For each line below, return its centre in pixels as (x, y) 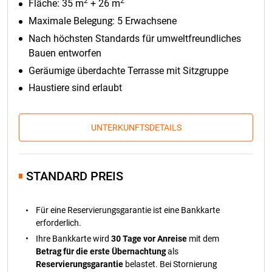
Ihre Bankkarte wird (73, 238)
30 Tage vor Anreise (149, 238)
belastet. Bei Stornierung (170, 264)
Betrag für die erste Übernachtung (101, 251)
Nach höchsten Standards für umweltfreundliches (135, 38)
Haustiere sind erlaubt (75, 88)
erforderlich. (59, 223)
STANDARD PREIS (75, 176)
